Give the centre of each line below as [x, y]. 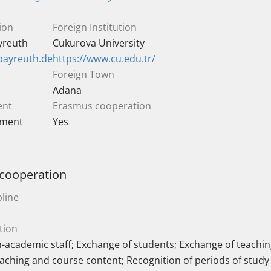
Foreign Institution [95, 27]
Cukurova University [99, 43]
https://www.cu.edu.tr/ [104, 59]
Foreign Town [83, 74]
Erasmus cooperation [102, 106]
